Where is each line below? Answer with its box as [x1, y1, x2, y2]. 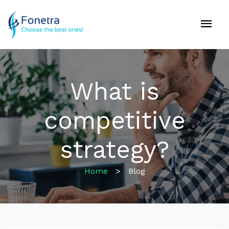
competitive [43, 106, 186, 135]
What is [70, 77, 159, 106]
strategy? [60, 135, 169, 164]
